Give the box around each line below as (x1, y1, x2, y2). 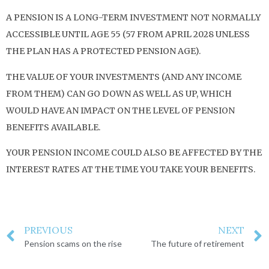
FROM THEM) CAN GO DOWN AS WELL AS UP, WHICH (6, 88, 232, 99)
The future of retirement (151, 238, 244, 249)
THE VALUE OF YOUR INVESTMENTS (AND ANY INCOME (6, 71, 241, 82)
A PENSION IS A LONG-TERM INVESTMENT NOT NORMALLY (6, 12, 261, 23)
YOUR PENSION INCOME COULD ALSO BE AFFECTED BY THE (6, 147, 262, 159)
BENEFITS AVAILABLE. (6, 121, 100, 133)
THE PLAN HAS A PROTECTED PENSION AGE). (6, 46, 201, 57)
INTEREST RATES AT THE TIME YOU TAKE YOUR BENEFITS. (6, 164, 255, 175)
